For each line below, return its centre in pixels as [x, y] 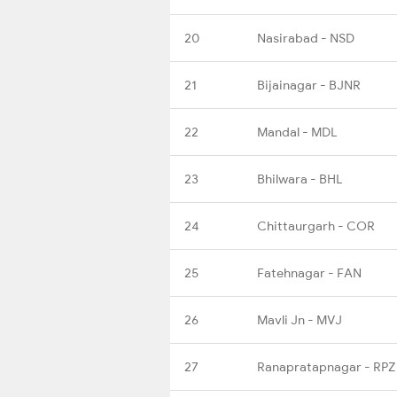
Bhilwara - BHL [300, 179]
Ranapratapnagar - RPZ [326, 366]
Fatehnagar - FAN [309, 272]
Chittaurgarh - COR [316, 226]
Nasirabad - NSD [306, 38]
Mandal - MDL [297, 132]
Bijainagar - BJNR [309, 85]
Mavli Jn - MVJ [300, 319]
